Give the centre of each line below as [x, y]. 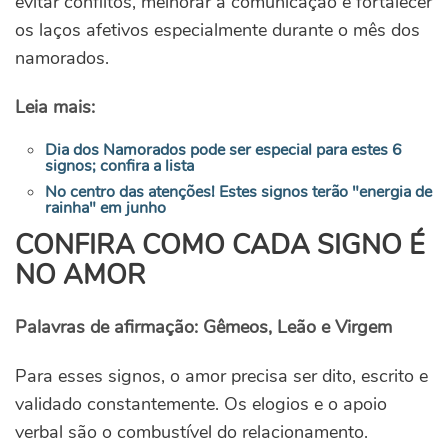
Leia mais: [55, 107]
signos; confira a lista [119, 166]
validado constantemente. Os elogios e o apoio [201, 404]
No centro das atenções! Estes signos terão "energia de [238, 192]
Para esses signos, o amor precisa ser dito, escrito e [221, 376]
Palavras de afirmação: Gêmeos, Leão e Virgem [203, 327]
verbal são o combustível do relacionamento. [191, 432]
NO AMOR [80, 276]
